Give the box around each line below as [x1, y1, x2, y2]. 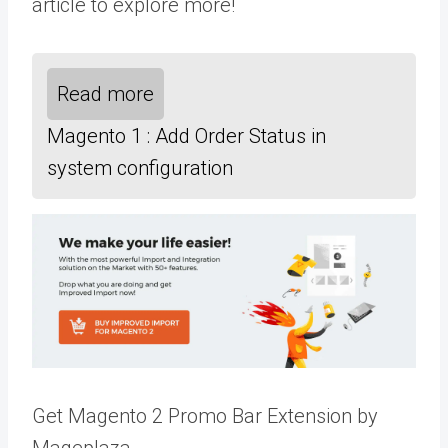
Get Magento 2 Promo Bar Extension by [32, 403, 378, 428]
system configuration [47, 156, 233, 180]
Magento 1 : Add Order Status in [47, 124, 326, 148]
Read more [57, 82, 154, 106]
